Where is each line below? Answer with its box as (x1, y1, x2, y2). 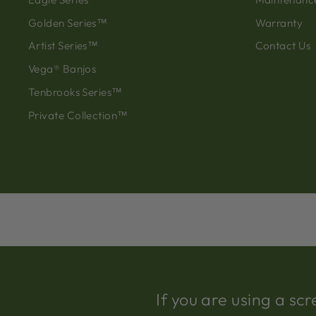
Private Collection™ (28, 108, 128, 122)
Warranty (255, 16, 303, 30)
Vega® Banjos (28, 62, 97, 76)
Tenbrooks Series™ (28, 85, 123, 99)
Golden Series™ (28, 16, 108, 30)
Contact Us (255, 39, 310, 53)
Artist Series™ (28, 39, 99, 53)
